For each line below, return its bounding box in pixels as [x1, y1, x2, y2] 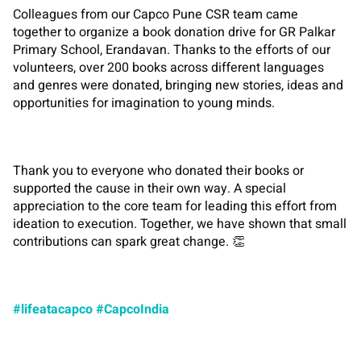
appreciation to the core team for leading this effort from [13, 196, 337, 216]
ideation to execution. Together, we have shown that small [13, 214, 346, 234]
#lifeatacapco [13, 299, 93, 319]
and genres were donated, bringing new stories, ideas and [13, 75, 343, 95]
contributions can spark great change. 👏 [13, 231, 245, 251]
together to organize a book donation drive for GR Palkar [13, 22, 335, 42]
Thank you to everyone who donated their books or [13, 160, 304, 180]
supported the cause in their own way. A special [13, 178, 286, 198]
